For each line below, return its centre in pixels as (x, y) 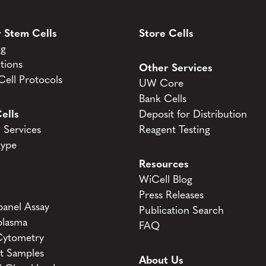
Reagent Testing (175, 131)
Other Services (176, 69)
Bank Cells (163, 100)
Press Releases (172, 196)
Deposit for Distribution (193, 115)
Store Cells (167, 34)
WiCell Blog (166, 180)
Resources (164, 165)
